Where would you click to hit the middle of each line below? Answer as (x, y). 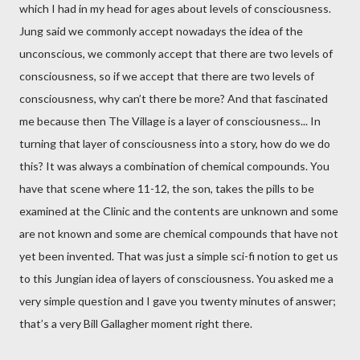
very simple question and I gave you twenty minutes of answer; (178, 301)
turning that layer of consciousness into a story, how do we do (175, 143)
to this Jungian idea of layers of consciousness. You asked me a (176, 278)
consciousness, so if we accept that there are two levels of (167, 76)
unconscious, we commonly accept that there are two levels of (176, 53)
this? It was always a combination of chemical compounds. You (174, 166)
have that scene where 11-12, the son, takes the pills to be (167, 188)
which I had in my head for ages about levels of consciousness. (175, 8)
